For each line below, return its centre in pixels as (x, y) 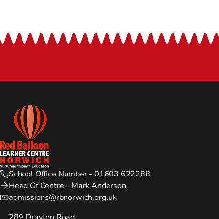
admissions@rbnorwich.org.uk (63, 198)
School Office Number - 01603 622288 (79, 174)
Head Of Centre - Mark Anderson (67, 186)
